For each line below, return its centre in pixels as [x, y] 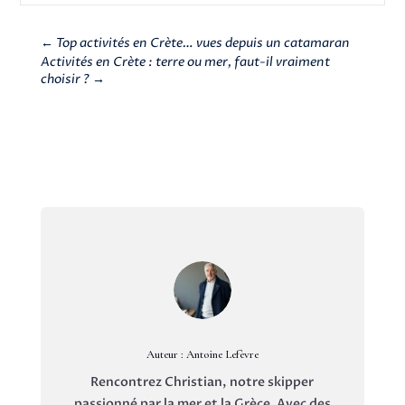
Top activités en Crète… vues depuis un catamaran [202, 43]
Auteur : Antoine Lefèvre [202, 355]
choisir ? [65, 80]
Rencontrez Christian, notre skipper [202, 382]
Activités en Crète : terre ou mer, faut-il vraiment [185, 62]
